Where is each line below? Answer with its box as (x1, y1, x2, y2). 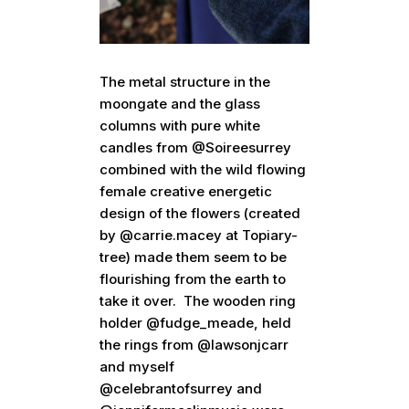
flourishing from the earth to (100, 270, 287, 288)
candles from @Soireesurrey (100, 139, 292, 157)
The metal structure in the (100, 73, 271, 91)
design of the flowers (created (100, 204, 301, 223)
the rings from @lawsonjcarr (100, 336, 289, 354)
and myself (100, 358, 175, 376)
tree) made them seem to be (100, 248, 288, 267)
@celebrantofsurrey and (100, 380, 263, 398)
